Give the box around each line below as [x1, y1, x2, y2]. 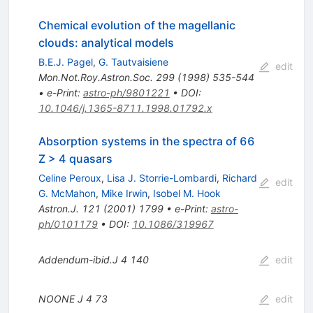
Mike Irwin [101, 187, 147, 199]
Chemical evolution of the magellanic [38, 17, 235, 32]
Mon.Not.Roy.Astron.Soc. [38, 71, 153, 83]
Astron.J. [38, 202, 79, 214]
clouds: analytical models [38, 35, 174, 50]
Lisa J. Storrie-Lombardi [106, 171, 217, 184]
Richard [221, 171, 257, 184]
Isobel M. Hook [152, 187, 221, 199]
